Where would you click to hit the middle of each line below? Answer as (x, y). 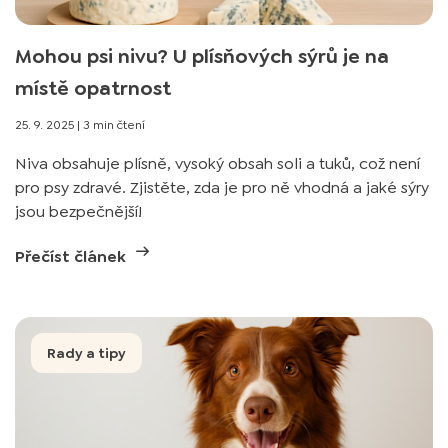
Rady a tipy (86, 353)
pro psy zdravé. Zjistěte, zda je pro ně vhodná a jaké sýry (222, 187)
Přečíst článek (72, 256)
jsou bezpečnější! (78, 211)
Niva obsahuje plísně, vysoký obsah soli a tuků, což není (217, 163)
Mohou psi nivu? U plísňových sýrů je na (202, 56)
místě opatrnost (93, 88)
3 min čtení (114, 125)
